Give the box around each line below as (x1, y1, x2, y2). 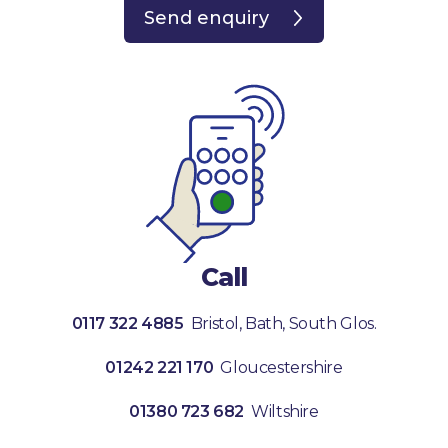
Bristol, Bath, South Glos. (183, 314, 377, 333)
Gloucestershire (216, 358, 343, 377)
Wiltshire (244, 402, 319, 421)
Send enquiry (144, 7, 269, 29)
